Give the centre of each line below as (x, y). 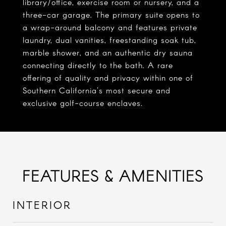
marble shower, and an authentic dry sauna (108, 52)
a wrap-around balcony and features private (110, 27)
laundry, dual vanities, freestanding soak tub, (109, 40)
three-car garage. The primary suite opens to (111, 14)
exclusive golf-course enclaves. (83, 103)
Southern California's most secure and (97, 90)
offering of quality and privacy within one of (108, 77)
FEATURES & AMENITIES (113, 175)
